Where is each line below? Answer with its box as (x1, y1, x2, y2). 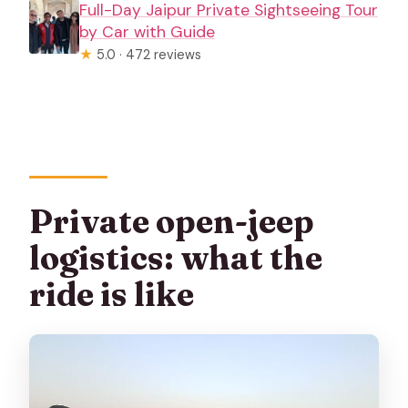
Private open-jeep (29, 201, 315, 242)
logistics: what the (29, 238, 323, 279)
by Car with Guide (78, 21, 215, 42)
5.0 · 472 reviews (92, 46, 201, 63)
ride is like (29, 274, 195, 315)
